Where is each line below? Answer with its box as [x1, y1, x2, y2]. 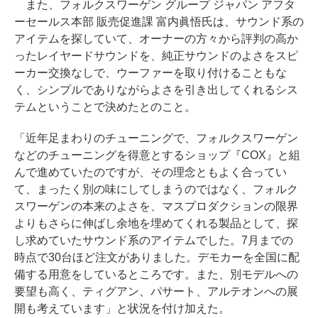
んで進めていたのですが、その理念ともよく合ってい [14, 166, 287, 179]
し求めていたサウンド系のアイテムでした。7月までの [14, 234, 293, 247]
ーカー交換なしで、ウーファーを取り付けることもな [14, 67, 287, 79]
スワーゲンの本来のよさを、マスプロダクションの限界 [14, 200, 298, 213]
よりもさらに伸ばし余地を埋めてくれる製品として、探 [14, 217, 298, 230]
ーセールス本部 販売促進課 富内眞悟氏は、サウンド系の [14, 16, 304, 28]
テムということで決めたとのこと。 [14, 101, 196, 114]
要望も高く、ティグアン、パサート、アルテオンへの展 [14, 285, 298, 298]
